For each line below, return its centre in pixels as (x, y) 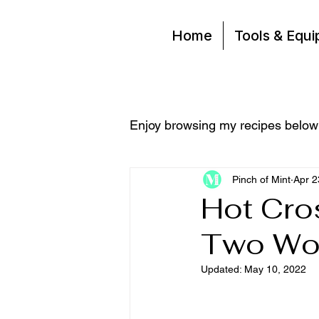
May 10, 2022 (275, 269)
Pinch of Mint (261, 179)
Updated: (223, 269)
